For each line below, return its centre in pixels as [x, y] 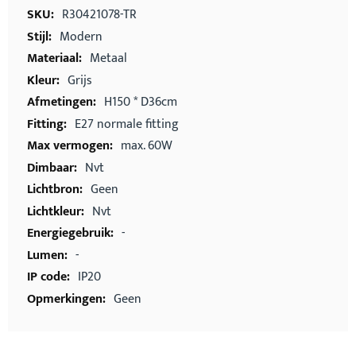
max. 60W [147, 146]
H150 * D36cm [141, 102]
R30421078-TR [99, 15]
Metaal [108, 58]
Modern [81, 37]
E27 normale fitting [127, 124]
